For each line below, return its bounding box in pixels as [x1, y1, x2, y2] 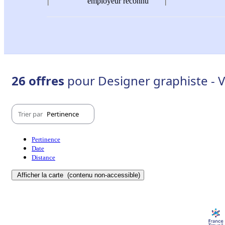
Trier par [18, 109, 44, 119]
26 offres [12, 72, 67, 89]
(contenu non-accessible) [65, 171, 140, 179]
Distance [32, 154, 55, 162]
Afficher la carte [17, 171, 65, 179]
